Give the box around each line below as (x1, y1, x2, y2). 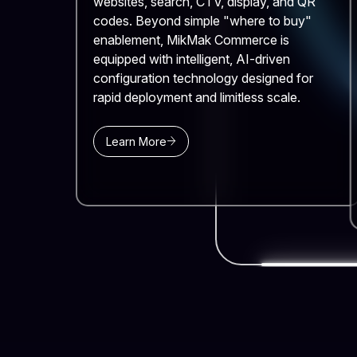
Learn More (105, 134, 167, 148)
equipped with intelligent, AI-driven (92, 50, 290, 67)
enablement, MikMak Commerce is (92, 31, 289, 48)
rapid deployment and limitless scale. (92, 88, 300, 105)
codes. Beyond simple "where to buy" (92, 12, 312, 29)
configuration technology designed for (92, 69, 313, 86)
